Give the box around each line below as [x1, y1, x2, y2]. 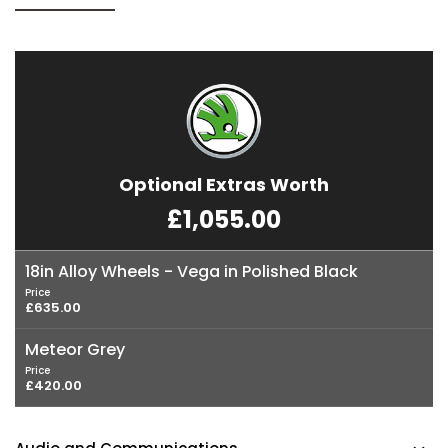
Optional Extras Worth [119, 172, 329, 198]
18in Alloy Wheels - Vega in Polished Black [25, 260, 358, 284]
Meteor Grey [25, 338, 125, 362]
